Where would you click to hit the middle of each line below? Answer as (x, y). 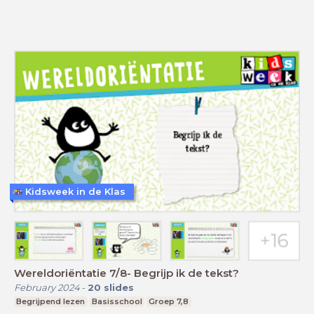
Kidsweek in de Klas (75, 192)
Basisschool (117, 301)
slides (119, 287)
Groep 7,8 (169, 301)
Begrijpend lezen (51, 301)
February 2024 (47, 287)
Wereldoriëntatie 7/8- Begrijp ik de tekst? (127, 273)
